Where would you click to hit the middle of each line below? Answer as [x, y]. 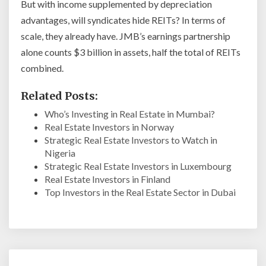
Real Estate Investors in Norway [109, 127]
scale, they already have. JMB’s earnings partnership [126, 36]
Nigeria [60, 153]
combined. [42, 68]
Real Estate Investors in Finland [107, 179]
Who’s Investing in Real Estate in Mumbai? [130, 114]
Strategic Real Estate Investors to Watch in [131, 140]
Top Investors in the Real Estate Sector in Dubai [140, 192]
